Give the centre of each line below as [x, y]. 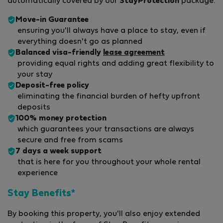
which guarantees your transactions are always [106, 130]
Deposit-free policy [52, 86]
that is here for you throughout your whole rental [109, 163]
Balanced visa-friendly [59, 53]
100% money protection [61, 119]
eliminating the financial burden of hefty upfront [109, 97]
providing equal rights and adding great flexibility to [116, 64]
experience [38, 173]
